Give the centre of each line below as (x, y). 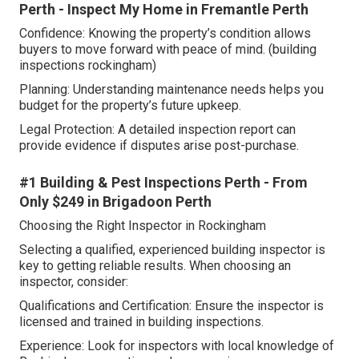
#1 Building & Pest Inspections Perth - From (163, 183)
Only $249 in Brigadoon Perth (115, 202)
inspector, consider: (74, 282)
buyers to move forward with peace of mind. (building (168, 50)
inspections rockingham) (88, 66)
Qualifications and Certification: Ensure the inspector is (171, 306)
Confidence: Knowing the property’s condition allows (165, 34)
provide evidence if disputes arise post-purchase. (159, 146)
